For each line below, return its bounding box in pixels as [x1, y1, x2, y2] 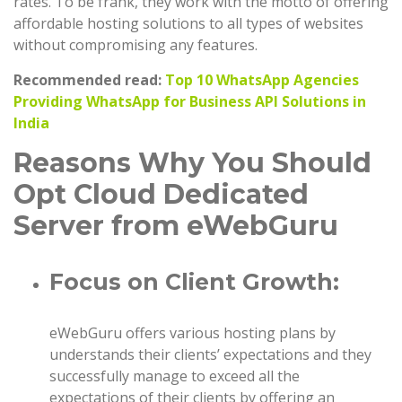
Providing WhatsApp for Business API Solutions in [13, 92, 366, 112]
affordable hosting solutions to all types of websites [13, 13, 363, 34]
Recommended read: [13, 70, 165, 91]
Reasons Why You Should [13, 146, 371, 180]
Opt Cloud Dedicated [13, 178, 309, 212]
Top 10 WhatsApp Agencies [165, 70, 359, 91]
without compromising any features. [13, 35, 258, 56]
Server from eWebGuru [13, 209, 338, 243]
